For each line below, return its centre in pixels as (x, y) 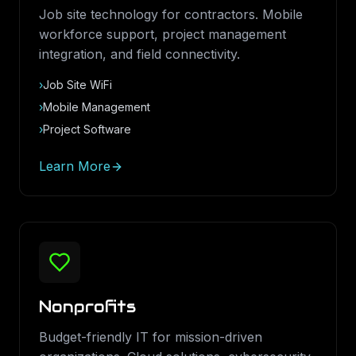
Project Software (87, 129)
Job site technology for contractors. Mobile (171, 14)
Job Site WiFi (77, 85)
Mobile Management (97, 107)
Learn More (75, 166)
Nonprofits (87, 307)
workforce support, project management (163, 34)
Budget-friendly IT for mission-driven (151, 337)
